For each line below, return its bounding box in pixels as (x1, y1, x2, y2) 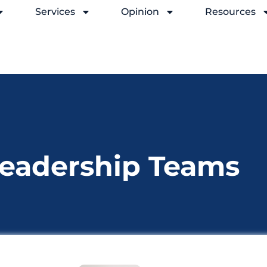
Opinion (121, 6, 159, 17)
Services (35, 6, 75, 17)
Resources (205, 6, 256, 17)
